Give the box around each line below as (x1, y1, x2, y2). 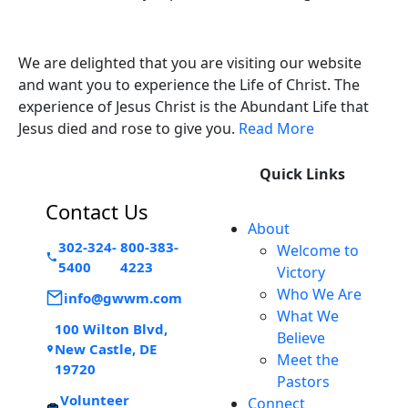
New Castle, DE (54, 339, 157, 358)
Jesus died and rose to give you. (18, 117, 239, 138)
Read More (239, 117, 314, 138)
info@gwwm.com (64, 288, 182, 307)
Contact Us (46, 197, 148, 225)
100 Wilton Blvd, (54, 319, 168, 338)
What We (277, 305, 339, 326)
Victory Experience (18, 18, 202, 46)
